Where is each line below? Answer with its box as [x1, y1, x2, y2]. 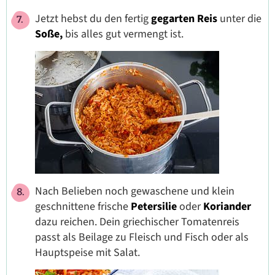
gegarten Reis [151, 11, 220, 27]
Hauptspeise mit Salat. [35, 245, 140, 261]
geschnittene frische [35, 199, 131, 215]
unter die [220, 11, 261, 27]
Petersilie [131, 199, 177, 215]
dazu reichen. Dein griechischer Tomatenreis [35, 214, 239, 230]
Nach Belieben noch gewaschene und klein [35, 184, 234, 199]
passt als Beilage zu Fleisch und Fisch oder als [35, 230, 249, 246]
